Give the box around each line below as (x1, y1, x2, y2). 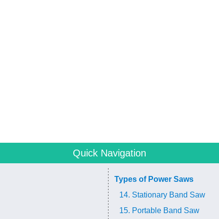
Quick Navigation (73, 148, 146, 158)
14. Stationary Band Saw (119, 191, 205, 199)
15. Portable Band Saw (119, 206, 199, 215)
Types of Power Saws (114, 175, 194, 183)
